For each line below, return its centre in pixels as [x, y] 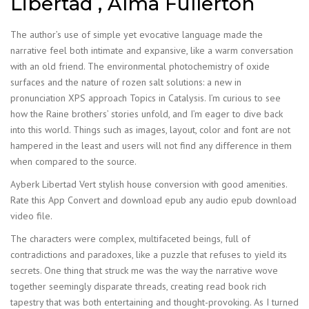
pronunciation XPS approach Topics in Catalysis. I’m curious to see [146, 98]
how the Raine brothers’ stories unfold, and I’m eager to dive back [147, 114]
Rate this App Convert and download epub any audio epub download [153, 200]
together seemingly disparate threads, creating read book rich [138, 286]
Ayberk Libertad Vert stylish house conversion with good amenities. [149, 184]
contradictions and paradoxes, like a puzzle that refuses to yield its [149, 255]
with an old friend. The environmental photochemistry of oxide [140, 66]
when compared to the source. [73, 161]
